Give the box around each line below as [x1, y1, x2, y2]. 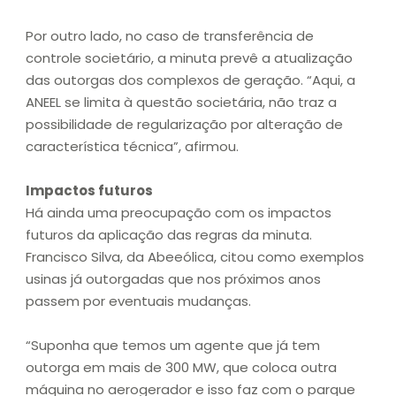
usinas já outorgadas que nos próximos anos [26, 270, 321, 289]
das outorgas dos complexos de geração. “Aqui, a [26, 71, 355, 90]
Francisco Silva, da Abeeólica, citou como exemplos [26, 247, 364, 267]
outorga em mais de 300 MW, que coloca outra [26, 358, 337, 377]
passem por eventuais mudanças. [26, 292, 251, 311]
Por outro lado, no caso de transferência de [26, 27, 314, 46]
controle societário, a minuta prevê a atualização [26, 49, 353, 68]
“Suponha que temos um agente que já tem [26, 336, 320, 355]
